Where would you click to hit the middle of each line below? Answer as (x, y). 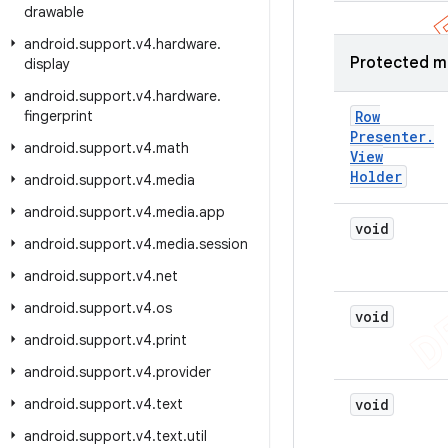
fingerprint (58, 116)
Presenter (388, 136)
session (223, 244)
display (47, 64)
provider (183, 372)
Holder (376, 176)
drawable (54, 12)
